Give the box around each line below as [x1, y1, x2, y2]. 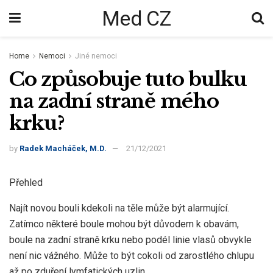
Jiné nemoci [75, 52, 117, 60]
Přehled [9, 177, 43, 189]
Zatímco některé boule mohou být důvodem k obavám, [9, 218, 239, 230]
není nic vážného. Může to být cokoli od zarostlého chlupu [9, 250, 254, 262]
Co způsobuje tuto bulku [9, 66, 247, 91]
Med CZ [102, 6, 171, 30]
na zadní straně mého [9, 88, 219, 113]
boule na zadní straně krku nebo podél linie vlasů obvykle [9, 234, 252, 246]
